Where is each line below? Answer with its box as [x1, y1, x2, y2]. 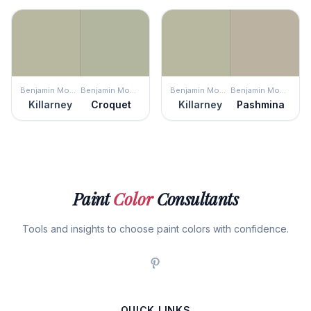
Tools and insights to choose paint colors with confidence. [22, 223, 289, 235]
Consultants [153, 187, 239, 210]
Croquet [90, 99, 131, 110]
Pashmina [237, 99, 285, 110]
